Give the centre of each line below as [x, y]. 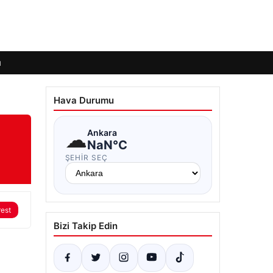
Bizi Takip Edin [85, 226]
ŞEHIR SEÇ [87, 158]
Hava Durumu [83, 100]
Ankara [102, 132]
